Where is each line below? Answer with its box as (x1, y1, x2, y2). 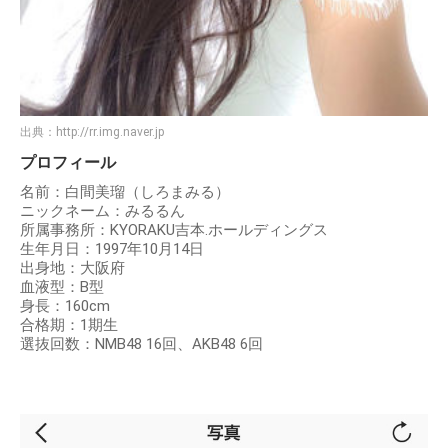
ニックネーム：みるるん (20, 201, 185, 220)
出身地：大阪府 (20, 258, 125, 277)
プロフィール (20, 152, 116, 172)
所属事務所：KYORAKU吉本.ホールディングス (20, 220, 328, 239)
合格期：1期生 (20, 315, 118, 334)
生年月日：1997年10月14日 (20, 239, 204, 258)
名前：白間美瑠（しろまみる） (20, 182, 230, 201)
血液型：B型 (20, 277, 104, 296)
